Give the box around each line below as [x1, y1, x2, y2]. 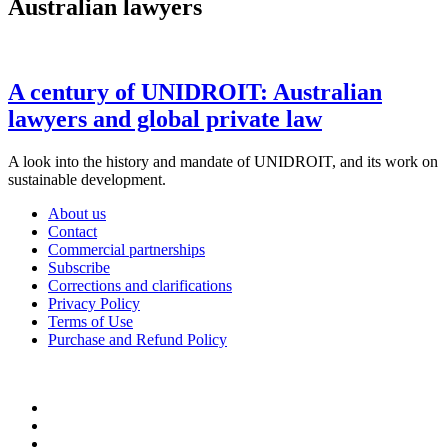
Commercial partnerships [48, 240, 205, 258]
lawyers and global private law [8, 105, 322, 132]
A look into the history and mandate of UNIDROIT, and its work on [8, 152, 438, 170]
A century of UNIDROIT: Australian [8, 78, 382, 105]
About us [48, 204, 106, 222]
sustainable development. [8, 170, 166, 188]
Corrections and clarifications [48, 276, 232, 294]
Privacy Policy [48, 294, 140, 312]
